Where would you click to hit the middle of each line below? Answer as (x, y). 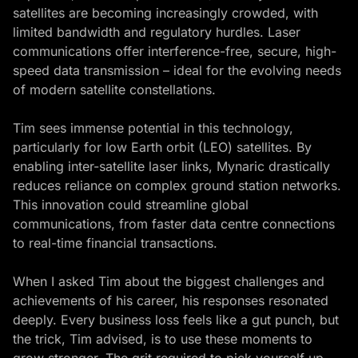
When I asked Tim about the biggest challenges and (169, 281)
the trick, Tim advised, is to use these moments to (163, 338)
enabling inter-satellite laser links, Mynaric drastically (171, 166)
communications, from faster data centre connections (174, 223)
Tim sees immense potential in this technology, (153, 127)
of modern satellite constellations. (114, 89)
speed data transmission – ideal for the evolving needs (177, 70)
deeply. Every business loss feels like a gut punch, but (176, 319)
